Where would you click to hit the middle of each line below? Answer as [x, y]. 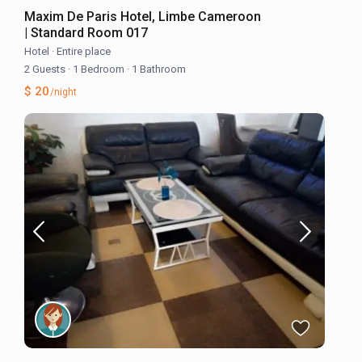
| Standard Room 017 [86, 32]
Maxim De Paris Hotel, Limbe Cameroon [143, 16]
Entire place [84, 51]
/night [63, 92]
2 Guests [46, 69]
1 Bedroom [99, 69]
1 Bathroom [158, 69]
